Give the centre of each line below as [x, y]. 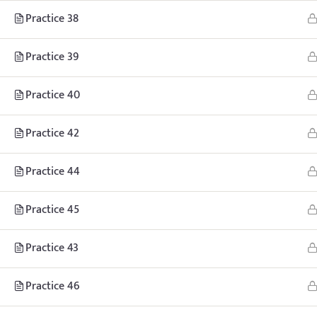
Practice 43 [52, 248]
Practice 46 [53, 286]
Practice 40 [53, 95]
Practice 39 [52, 57]
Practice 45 [52, 210]
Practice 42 [52, 133]
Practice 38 [52, 19]
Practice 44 [53, 172]
